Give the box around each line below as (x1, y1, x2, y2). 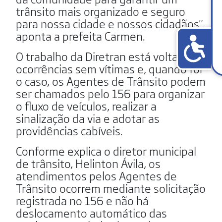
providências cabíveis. (16, 121, 123, 139)
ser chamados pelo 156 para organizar (16, 84, 205, 102)
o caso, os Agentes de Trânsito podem (16, 72, 206, 89)
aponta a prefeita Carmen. (16, 27, 145, 44)
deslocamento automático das (16, 204, 167, 221)
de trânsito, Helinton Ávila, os (16, 154, 161, 171)
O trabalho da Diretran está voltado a (16, 47, 199, 64)
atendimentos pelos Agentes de (16, 166, 177, 184)
